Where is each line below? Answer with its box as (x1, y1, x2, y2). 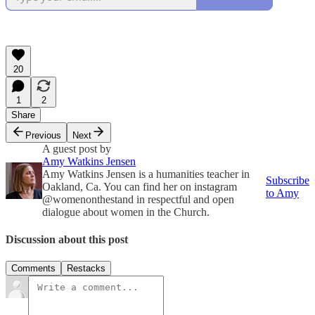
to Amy (266, 186, 299, 199)
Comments (11, 263, 56, 274)
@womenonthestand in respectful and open (42, 193, 234, 205)
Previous (25, 129, 61, 141)
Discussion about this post (6, 233, 128, 245)
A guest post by (42, 142, 111, 155)
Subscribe (266, 174, 309, 186)
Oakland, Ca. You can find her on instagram (42, 180, 237, 193)
